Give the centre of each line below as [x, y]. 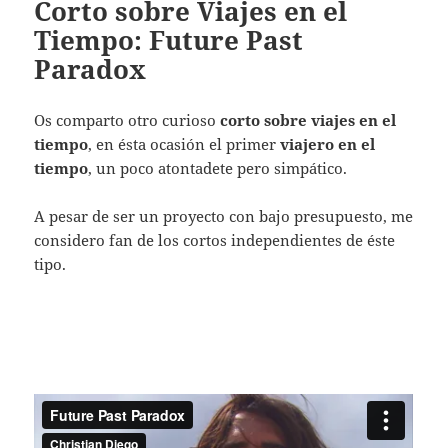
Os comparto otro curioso [127, 119]
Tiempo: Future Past [169, 39]
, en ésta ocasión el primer [184, 143]
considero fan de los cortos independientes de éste [215, 239]
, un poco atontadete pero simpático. [218, 167]
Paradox [90, 68]
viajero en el [328, 143]
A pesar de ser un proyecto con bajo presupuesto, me [224, 215]
